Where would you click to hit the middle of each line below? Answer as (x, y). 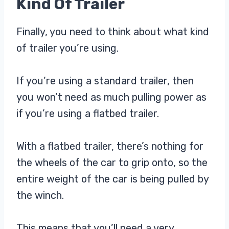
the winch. (40, 196)
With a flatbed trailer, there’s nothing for (110, 146)
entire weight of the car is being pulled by (112, 179)
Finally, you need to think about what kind (113, 32)
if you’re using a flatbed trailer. (89, 114)
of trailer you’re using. (67, 48)
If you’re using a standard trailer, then (105, 81)
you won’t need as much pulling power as (111, 97)
